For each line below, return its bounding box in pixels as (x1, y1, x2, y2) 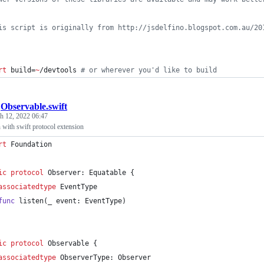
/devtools (39, 66, 81, 74)
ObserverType (60, 253, 110, 262)
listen (15, 197, 44, 205)
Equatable (89, 169, 126, 177)
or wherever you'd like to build (85, 66, 217, 74)
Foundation (6, 140, 52, 148)
